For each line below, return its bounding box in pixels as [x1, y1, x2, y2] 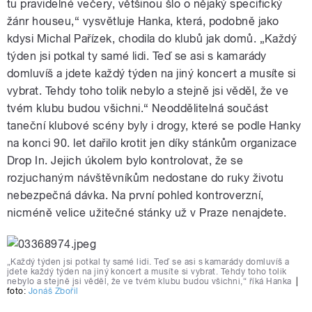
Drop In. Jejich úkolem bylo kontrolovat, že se [7, 154, 244, 168]
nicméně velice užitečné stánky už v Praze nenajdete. [7, 206, 287, 220]
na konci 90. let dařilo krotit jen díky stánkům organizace [7, 136, 297, 150]
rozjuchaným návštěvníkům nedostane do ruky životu [7, 171, 284, 185]
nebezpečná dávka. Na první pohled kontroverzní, [7, 189, 264, 203]
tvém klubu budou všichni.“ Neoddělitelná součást [7, 102, 269, 116]
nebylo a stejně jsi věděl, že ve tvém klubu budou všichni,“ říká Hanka [7, 276, 292, 287]
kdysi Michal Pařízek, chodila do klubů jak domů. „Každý [7, 32, 297, 46]
